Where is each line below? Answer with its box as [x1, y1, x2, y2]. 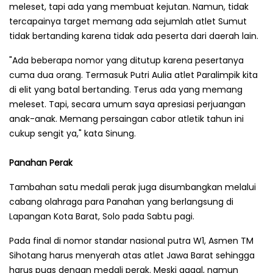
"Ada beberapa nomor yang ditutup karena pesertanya [9, 54, 244, 66]
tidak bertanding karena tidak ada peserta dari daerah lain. [9, 29, 258, 42]
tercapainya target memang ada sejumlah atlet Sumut [9, 15, 247, 27]
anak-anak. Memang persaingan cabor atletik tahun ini [9, 112, 244, 125]
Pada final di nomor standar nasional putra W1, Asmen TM [9, 234, 253, 247]
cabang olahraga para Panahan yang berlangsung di [9, 195, 233, 208]
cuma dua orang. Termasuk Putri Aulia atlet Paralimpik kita [9, 68, 258, 81]
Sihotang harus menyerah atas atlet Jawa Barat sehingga [9, 249, 255, 261]
